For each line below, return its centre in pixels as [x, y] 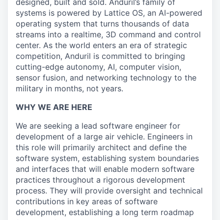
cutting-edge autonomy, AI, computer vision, [98, 67]
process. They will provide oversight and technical [109, 191]
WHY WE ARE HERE [54, 107]
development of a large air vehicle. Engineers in [104, 137]
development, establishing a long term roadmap [105, 212]
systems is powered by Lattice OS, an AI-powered [109, 13]
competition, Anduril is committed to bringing [100, 56]
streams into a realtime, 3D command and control [108, 34]
